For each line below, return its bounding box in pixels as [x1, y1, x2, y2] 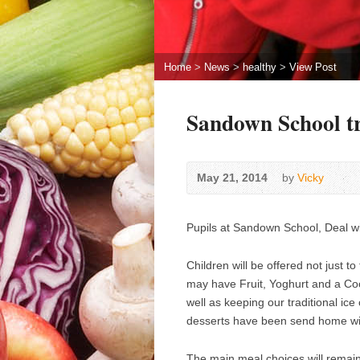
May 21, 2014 [197, 171, 268, 185]
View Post [289, 61, 337, 74]
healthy [243, 61, 276, 74]
